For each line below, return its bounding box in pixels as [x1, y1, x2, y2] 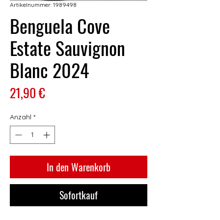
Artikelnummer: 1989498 [10, 1, 77, 9]
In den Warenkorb [47, 160, 110, 175]
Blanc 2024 [10, 56, 89, 84]
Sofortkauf [59, 188, 98, 203]
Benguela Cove [10, 12, 110, 40]
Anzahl [10, 112, 31, 122]
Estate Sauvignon [10, 34, 125, 62]
